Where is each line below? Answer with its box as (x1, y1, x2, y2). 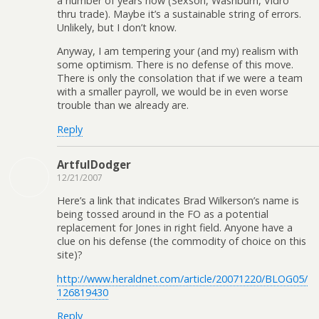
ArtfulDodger (57, 157, 131, 172)
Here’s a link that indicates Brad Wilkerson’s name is (57, 194, 299, 208)
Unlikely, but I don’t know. (57, 20, 177, 34)
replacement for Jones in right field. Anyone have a (57, 221, 293, 235)
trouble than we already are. (57, 98, 189, 113)
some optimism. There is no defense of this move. (57, 58, 293, 72)
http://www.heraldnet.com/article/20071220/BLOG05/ (57, 271, 308, 286)
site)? (57, 248, 83, 262)
